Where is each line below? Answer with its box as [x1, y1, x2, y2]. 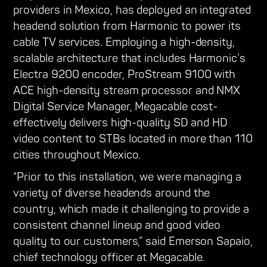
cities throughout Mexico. [13, 148, 141, 163]
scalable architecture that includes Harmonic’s [13, 52, 246, 66]
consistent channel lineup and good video [13, 219, 221, 233]
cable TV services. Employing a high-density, [13, 36, 235, 50]
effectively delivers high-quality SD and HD [13, 116, 228, 131]
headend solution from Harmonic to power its [13, 20, 241, 34]
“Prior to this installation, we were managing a [13, 170, 241, 185]
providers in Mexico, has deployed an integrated [13, 4, 251, 18]
